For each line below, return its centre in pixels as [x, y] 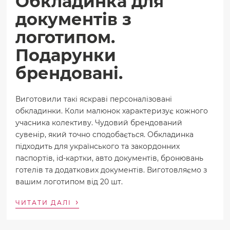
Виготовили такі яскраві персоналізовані [94, 99]
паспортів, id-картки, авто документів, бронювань [110, 158]
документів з [74, 20]
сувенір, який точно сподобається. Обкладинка [105, 135]
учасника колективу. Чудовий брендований [99, 123]
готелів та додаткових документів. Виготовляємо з [111, 170]
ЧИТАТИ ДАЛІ [45, 203]
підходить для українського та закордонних [98, 147]
